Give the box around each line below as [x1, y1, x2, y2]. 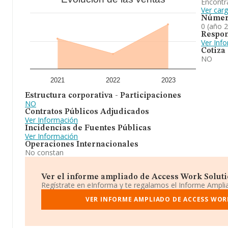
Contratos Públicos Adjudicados [25, 108, 149, 116]
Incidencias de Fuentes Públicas [25, 124, 151, 132]
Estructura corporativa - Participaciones [25, 92, 181, 100]
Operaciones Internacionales [25, 140, 138, 149]
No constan [25, 148, 64, 157]
